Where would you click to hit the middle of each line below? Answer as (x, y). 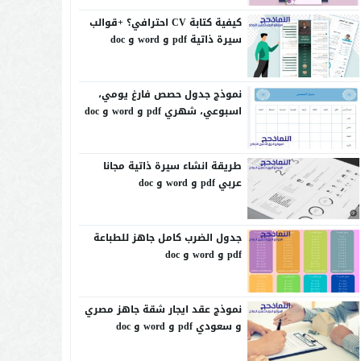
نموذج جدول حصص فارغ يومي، (170, 95)
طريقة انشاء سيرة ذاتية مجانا (172, 166)
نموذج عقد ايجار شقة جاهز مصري (163, 310)
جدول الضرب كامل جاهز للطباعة (167, 238)
